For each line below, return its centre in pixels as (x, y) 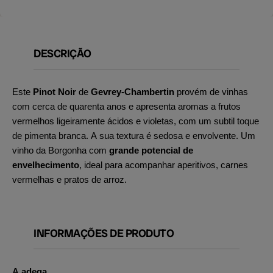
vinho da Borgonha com (61, 150)
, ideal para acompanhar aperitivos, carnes (164, 165)
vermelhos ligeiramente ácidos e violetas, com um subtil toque (136, 121)
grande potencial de (151, 150)
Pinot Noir (55, 92)
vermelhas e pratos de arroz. (69, 179)
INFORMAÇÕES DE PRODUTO (104, 233)
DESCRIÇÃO (62, 53)
